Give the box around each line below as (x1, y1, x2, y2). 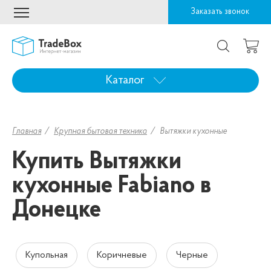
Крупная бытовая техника (54, 127, 147, 137)
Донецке (12, 198, 101, 223)
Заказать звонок (190, 7, 249, 16)
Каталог (105, 74, 145, 87)
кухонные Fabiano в (12, 174, 211, 199)
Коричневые (97, 250, 147, 261)
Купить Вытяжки (12, 150, 181, 175)
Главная (12, 127, 41, 137)
